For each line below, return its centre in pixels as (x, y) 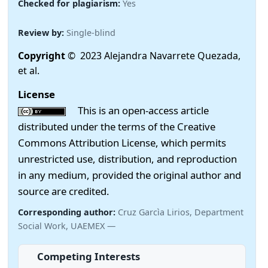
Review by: (42, 32)
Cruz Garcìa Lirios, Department (181, 212)
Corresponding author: (68, 212)
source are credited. (64, 191)
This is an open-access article (137, 110)
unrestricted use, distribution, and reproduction (127, 159)
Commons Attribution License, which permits (122, 142)
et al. (29, 71)
